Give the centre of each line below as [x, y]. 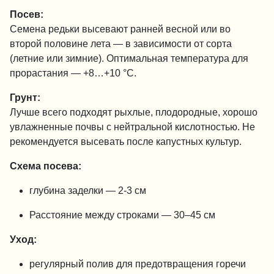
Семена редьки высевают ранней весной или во [120, 29]
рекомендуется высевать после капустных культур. [126, 141]
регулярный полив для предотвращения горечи [138, 264]
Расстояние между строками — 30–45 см [122, 215]
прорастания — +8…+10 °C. [73, 73]
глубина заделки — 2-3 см [88, 190]
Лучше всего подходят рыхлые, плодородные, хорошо [134, 112]
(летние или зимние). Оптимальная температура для [129, 58]
